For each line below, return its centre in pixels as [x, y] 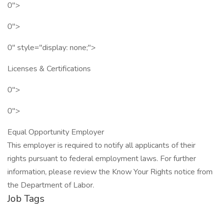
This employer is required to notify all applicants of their [101, 145]
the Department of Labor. [51, 185]
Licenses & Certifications [49, 69]
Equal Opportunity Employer [56, 132]
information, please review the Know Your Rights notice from [110, 172]
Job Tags [26, 199]
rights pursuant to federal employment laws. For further [102, 159]
